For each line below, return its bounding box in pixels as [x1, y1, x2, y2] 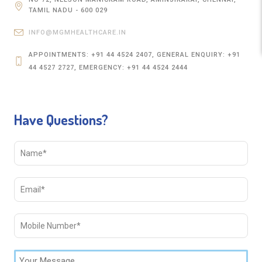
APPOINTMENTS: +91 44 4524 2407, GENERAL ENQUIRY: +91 [29, 51, 241, 58]
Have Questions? [13, 111, 108, 129]
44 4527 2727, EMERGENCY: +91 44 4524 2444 [29, 64, 188, 71]
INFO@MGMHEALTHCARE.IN [29, 29, 127, 36]
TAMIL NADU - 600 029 [29, 6, 108, 14]
